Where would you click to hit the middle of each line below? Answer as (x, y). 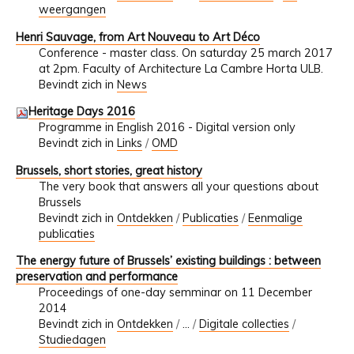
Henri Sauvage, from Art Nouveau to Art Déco (138, 37)
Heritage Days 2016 (82, 112)
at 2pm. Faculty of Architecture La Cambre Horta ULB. (181, 68)
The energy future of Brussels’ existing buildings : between (168, 260)
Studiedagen (72, 339)
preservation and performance (97, 276)
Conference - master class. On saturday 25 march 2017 (185, 53)
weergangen (72, 10)
